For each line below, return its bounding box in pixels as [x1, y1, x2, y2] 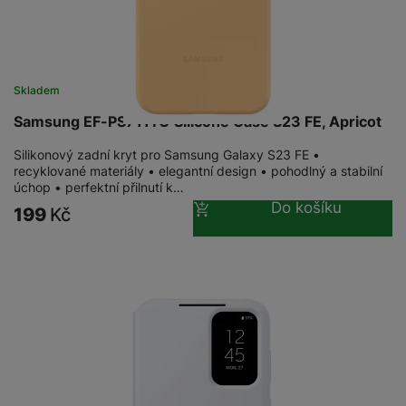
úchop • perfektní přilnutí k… [14, 179, 184, 195]
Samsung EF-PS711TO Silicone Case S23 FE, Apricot [14, 111, 382, 130]
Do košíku [270, 198, 342, 217]
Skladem [14, 82, 60, 97]
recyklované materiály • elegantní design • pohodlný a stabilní [14, 162, 382, 179]
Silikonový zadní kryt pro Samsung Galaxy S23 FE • [14, 146, 320, 162]
